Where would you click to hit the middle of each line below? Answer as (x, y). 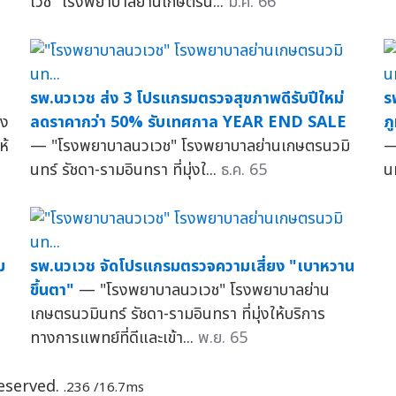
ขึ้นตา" (52, 290)
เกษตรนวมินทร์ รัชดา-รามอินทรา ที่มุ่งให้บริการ (177, 314)
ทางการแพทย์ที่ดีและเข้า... (114, 338)
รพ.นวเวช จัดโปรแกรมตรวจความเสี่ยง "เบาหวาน (192, 266)
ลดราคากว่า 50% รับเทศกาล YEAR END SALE (188, 122)
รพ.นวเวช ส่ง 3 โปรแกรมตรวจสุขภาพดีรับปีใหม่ (187, 98)
